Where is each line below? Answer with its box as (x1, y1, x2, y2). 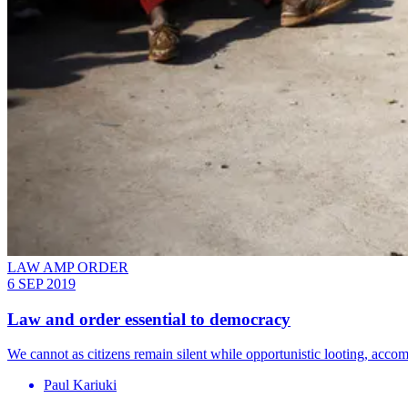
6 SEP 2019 (7, 276, 76, 292)
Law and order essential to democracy (7, 309, 291, 329)
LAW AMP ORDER (7, 260, 128, 276)
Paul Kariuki (44, 377, 117, 393)
